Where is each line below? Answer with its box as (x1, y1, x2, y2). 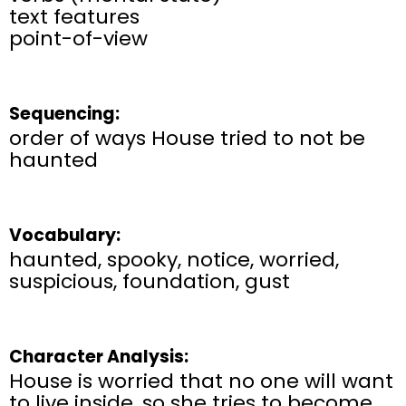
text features (9, 3, 140, 32)
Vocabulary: (9, 223, 121, 248)
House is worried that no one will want (9, 367, 393, 396)
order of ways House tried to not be (9, 124, 365, 153)
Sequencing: (9, 101, 120, 127)
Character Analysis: (9, 344, 188, 370)
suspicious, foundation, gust (9, 267, 290, 296)
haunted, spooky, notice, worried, (9, 246, 339, 275)
